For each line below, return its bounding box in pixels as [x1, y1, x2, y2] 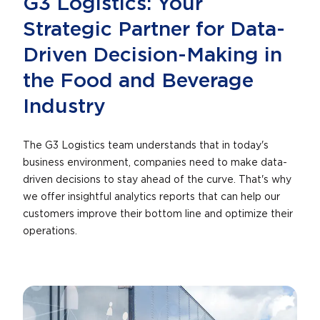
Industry [23, 97, 106, 117]
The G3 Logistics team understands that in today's [23, 141, 269, 151]
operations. [23, 226, 77, 236]
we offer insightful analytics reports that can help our [23, 192, 280, 202]
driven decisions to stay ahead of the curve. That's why [23, 175, 291, 185]
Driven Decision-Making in [23, 46, 282, 66]
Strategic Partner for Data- [23, 20, 285, 40]
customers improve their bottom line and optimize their [23, 209, 293, 219]
